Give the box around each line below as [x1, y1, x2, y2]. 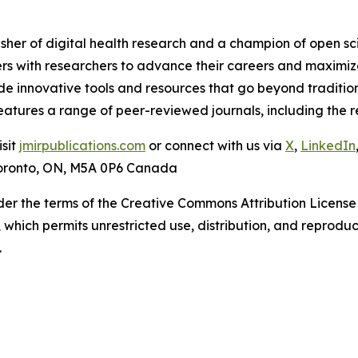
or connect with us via [145, 137, 285, 154]
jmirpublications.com [19, 137, 145, 154]
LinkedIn [300, 137, 356, 154]
